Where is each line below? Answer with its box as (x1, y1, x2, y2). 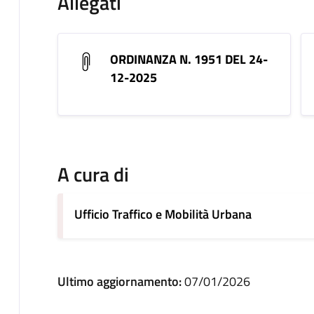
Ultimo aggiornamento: (57, 272, 184, 292)
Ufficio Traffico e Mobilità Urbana (74, 205, 252, 224)
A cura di (57, 159, 129, 190)
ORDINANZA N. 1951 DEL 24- (109, 50, 268, 69)
